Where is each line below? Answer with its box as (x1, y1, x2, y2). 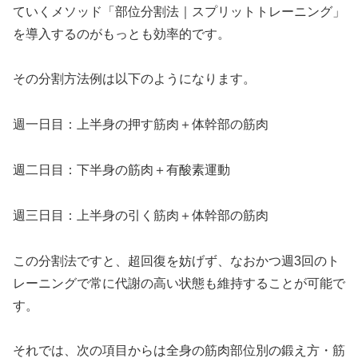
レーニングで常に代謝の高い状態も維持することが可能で (13, 276, 345, 290)
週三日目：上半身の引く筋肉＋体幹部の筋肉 (13, 208, 268, 222)
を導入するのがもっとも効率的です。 (13, 26, 230, 41)
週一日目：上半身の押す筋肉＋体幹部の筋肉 (13, 117, 268, 132)
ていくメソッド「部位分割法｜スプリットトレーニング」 (13, 4, 345, 18)
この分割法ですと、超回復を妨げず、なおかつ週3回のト (13, 253, 340, 268)
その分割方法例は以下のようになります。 (13, 72, 256, 86)
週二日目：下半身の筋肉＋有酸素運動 (13, 162, 230, 177)
